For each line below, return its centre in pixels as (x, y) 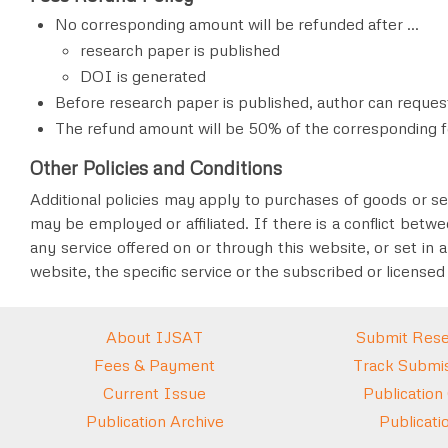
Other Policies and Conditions (156, 168)
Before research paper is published (182, 101)
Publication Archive (154, 421)
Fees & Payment (154, 365)
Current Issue (154, 393)
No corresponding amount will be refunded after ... (237, 23)
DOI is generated (143, 75)
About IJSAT (154, 337)
